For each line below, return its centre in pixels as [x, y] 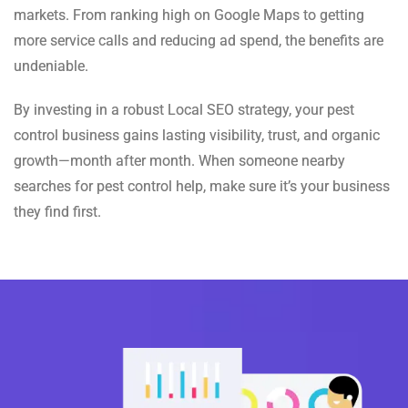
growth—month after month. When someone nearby [179, 160]
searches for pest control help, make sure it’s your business [202, 186]
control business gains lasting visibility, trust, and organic [197, 135]
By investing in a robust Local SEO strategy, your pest [184, 109]
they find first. [57, 211]
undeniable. [51, 66]
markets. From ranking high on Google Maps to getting [189, 15]
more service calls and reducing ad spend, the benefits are [199, 40]
